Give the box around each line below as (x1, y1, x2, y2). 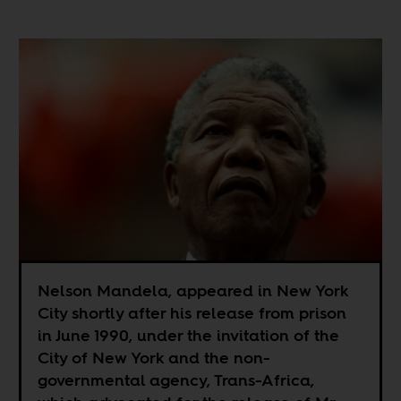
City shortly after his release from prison (38, 302, 347, 325)
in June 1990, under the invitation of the (38, 324, 340, 347)
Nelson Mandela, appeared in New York (38, 279, 350, 303)
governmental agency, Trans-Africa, (38, 369, 315, 392)
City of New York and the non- (38, 346, 271, 370)
